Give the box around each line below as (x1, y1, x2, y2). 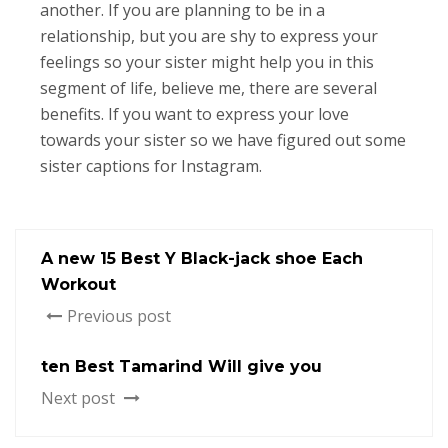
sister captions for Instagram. (40, 154, 262, 177)
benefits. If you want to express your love (40, 102, 349, 125)
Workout (41, 274, 116, 294)
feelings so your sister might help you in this (40, 50, 374, 73)
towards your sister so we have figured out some (40, 128, 406, 151)
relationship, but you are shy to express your (40, 24, 378, 47)
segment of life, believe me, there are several (40, 76, 377, 99)
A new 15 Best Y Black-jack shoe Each (41, 248, 363, 268)
